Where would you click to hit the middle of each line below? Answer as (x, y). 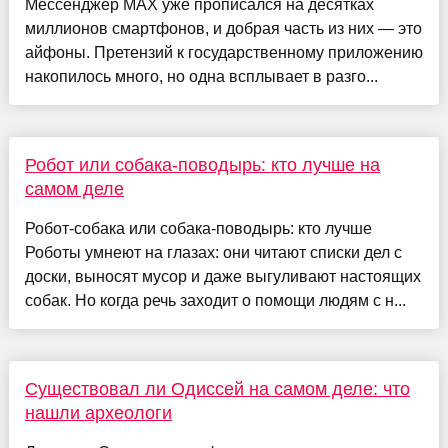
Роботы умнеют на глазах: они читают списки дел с (213, 252)
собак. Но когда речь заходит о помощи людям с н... (215, 300)
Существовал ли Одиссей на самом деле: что (217, 388)
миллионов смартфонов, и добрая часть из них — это (223, 28)
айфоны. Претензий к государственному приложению (223, 52)
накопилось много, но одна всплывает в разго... (201, 76)
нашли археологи (98, 412)
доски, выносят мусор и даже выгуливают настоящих (222, 276)
